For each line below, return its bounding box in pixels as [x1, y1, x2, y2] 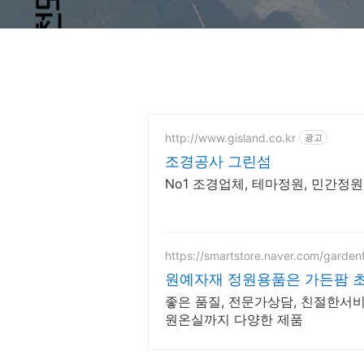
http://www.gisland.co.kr [165, 130, 296, 145]
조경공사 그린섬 [165, 153, 271, 170]
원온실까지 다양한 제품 [165, 311, 303, 327]
